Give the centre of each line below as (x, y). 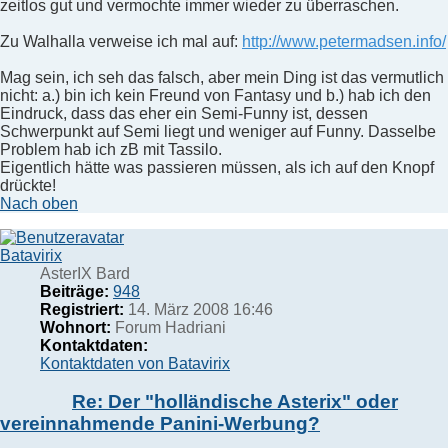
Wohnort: (75, 327)
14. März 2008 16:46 (198, 309)
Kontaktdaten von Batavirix (135, 363)
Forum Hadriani (168, 327)
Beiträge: (74, 291)
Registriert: (82, 309)
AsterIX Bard (85, 273)
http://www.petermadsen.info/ (344, 41)
